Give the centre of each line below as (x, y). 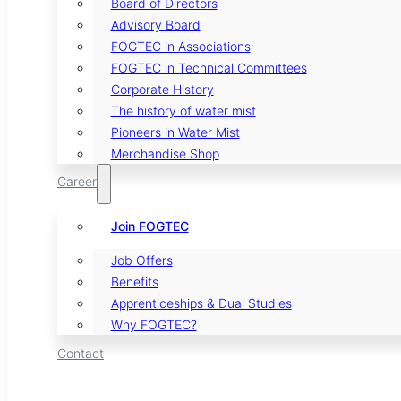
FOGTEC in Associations (180, 47)
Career (77, 181)
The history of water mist (183, 111)
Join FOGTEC (149, 226)
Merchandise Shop (165, 154)
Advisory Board (155, 25)
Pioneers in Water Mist (175, 132)
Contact (81, 353)
